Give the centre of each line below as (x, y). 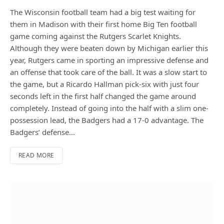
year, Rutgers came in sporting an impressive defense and (109, 60)
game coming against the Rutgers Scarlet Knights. (95, 36)
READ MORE (36, 155)
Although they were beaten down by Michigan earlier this (109, 48)
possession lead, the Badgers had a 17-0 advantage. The (107, 120)
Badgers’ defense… (42, 132)
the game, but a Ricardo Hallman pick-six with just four (104, 84)
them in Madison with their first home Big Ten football (103, 24)
